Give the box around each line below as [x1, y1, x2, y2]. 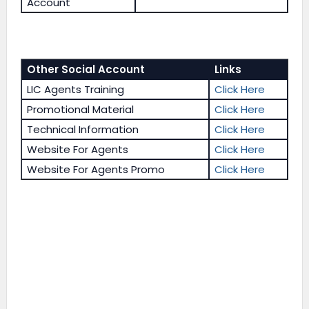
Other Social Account [27, 61, 146, 77]
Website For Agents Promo [27, 161, 166, 177]
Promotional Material [27, 101, 134, 117]
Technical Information [27, 121, 139, 137]
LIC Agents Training [27, 81, 125, 97]
